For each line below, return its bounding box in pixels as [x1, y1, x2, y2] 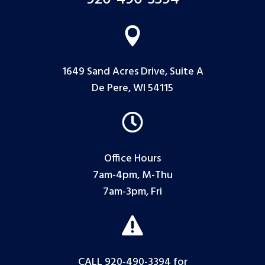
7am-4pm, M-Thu [92, 166, 173, 184]
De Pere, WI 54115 [92, 79, 173, 97]
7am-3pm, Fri [103, 183, 162, 201]
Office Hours [104, 150, 161, 167]
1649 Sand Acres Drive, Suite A [62, 63, 203, 80]
